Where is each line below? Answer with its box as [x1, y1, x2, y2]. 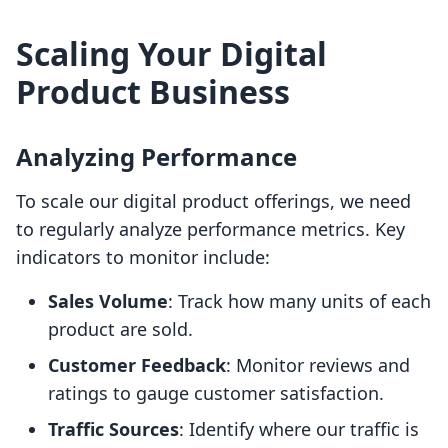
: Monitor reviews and [226, 353, 410, 378]
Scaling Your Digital [16, 32, 327, 76]
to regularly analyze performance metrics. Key [16, 217, 405, 242]
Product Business [16, 70, 290, 114]
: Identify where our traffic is [179, 417, 419, 442]
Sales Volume [48, 289, 168, 314]
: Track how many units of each [168, 289, 431, 314]
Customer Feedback [48, 353, 226, 378]
